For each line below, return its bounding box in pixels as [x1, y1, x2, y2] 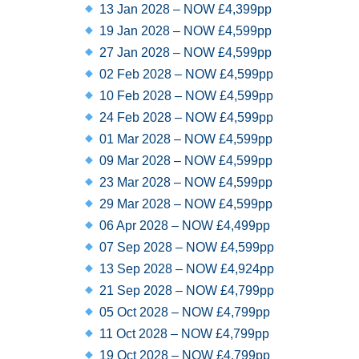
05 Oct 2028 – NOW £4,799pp [96, 305, 271, 319]
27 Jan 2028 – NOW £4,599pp [96, 46, 272, 59]
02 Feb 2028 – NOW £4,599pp [96, 67, 274, 81]
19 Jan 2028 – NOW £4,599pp [96, 24, 272, 38]
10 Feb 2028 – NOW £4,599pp [96, 89, 274, 103]
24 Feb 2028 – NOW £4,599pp [96, 111, 274, 124]
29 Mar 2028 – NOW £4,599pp [96, 197, 273, 211]
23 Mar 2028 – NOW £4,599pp [96, 175, 273, 189]
